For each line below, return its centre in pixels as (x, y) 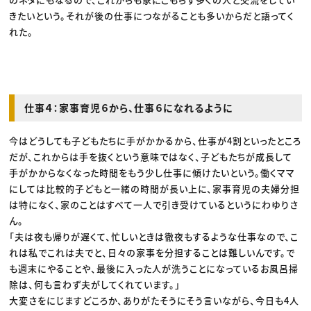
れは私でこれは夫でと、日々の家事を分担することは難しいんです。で (152, 253)
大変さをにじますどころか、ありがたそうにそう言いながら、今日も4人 (154, 301)
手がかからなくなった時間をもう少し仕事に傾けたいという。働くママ (152, 173)
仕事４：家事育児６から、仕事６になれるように (129, 108)
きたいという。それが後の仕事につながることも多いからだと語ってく (152, 16)
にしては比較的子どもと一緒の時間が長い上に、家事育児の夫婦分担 (155, 189)
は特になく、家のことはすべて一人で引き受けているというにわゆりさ (154, 205)
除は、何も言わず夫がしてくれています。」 (95, 285)
